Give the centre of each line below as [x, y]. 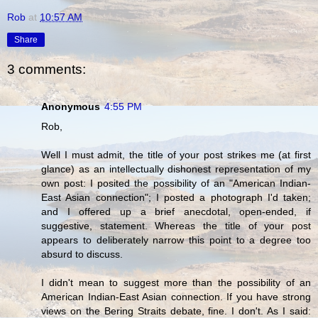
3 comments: [46, 70]
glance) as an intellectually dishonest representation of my [176, 169]
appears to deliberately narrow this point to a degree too [176, 240]
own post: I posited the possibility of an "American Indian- [176, 183]
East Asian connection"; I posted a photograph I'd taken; [176, 197]
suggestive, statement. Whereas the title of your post [176, 225]
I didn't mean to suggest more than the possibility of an [176, 282]
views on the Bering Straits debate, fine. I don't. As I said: [176, 311]
